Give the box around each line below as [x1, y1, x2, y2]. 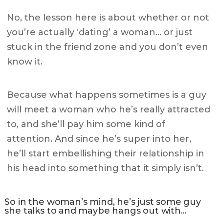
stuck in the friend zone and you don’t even [7, 42, 209, 53]
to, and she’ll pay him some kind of [7, 119, 166, 130]
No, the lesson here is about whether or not [7, 12, 210, 23]
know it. [7, 56, 43, 67]
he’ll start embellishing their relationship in [7, 148, 205, 159]
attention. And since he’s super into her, [7, 133, 192, 145]
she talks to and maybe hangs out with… [4, 205, 187, 217]
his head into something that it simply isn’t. [7, 163, 204, 174]
